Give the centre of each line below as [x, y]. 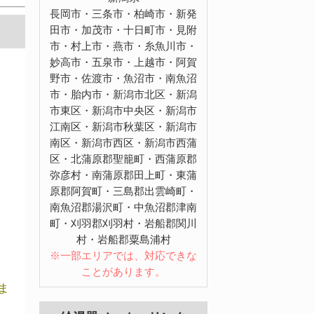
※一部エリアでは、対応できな [123, 255]
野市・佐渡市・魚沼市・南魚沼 [123, 78]
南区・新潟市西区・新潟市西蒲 [123, 142]
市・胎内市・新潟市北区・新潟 [123, 94]
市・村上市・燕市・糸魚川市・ [123, 46]
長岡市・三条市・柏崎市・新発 [123, 13]
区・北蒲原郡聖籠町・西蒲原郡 [123, 158]
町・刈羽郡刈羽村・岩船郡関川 [123, 223]
